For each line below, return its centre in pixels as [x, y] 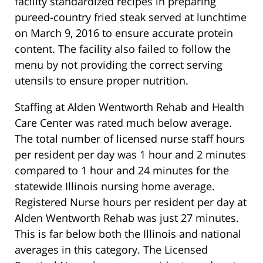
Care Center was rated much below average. [123, 122]
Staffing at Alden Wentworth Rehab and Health [129, 107]
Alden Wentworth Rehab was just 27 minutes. [127, 218]
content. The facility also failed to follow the [123, 48]
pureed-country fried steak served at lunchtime [131, 17]
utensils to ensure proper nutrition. [102, 80]
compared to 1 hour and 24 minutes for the [122, 170]
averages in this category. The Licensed [111, 249]
